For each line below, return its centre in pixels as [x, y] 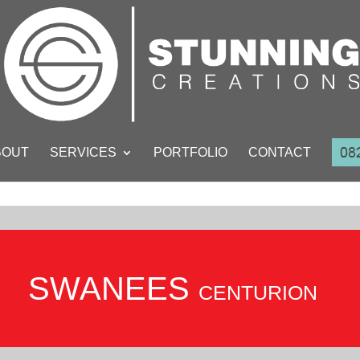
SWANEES [114, 288]
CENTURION [258, 292]
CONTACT [279, 152]
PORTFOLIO [190, 152]
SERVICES [83, 152]
